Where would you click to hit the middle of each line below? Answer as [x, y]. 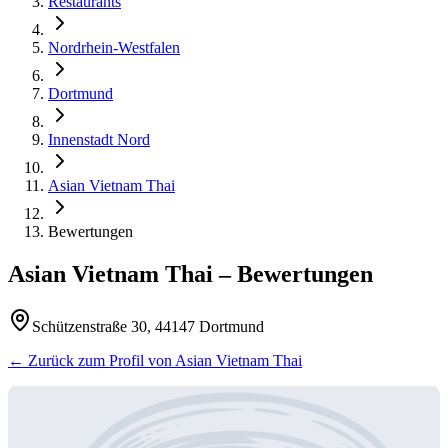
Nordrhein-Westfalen [114, 47]
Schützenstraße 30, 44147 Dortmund [148, 326]
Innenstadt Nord [99, 139]
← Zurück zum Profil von [91, 360]
